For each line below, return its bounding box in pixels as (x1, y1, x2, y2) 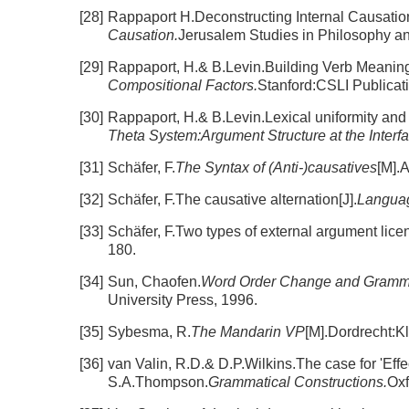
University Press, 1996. (108, 292, 257, 308)
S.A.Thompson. (108, 374, 208, 390)
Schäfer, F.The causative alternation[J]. (108, 192, 357, 207)
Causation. (108, 27, 178, 43)
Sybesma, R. (108, 324, 191, 340)
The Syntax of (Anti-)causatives (175, 160, 377, 175)
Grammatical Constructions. (208, 374, 387, 390)
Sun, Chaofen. (108, 274, 201, 289)
